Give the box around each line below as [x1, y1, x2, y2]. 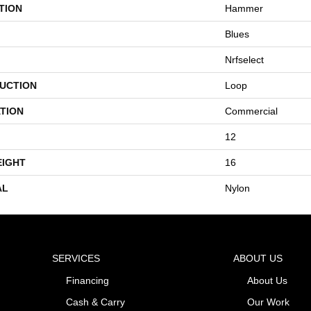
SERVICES [52, 252, 101, 264]
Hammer [225, 2, 263, 14]
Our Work [246, 296, 289, 308]
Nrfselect [225, 53, 264, 65]
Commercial [225, 105, 278, 117]
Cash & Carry [66, 296, 126, 308]
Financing [66, 274, 110, 286]
